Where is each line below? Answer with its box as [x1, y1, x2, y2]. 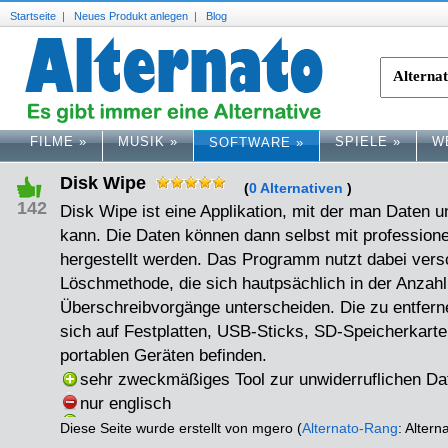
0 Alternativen [249, 180, 343, 196]
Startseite [10, 10, 56, 22]
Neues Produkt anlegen [74, 10, 188, 22]
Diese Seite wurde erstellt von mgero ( [60, 420, 302, 436]
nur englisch [80, 394, 171, 413]
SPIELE [335, 133, 388, 149]
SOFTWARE [209, 135, 291, 150]
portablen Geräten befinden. [60, 346, 267, 365]
